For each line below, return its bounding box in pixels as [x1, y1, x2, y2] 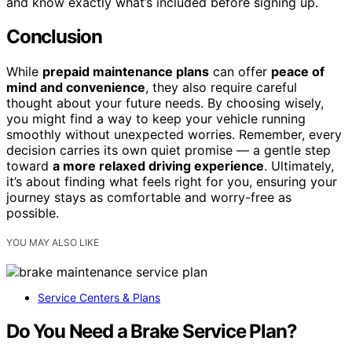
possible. [6, 205, 59, 222]
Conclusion [6, 25, 102, 49]
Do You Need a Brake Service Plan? [6, 320, 297, 343]
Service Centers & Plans [38, 291, 160, 305]
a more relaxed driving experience [53, 158, 264, 174]
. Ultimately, [264, 158, 334, 174]
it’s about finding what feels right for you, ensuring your [6, 174, 337, 190]
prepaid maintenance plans [42, 64, 209, 80]
